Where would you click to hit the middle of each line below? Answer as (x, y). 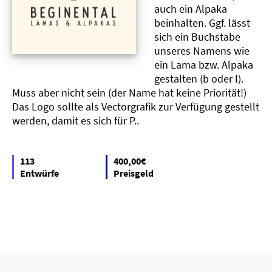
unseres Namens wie (202, 50)
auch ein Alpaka (191, 8)
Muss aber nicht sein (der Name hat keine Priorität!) (129, 92)
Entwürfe (39, 173)
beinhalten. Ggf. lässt (202, 22)
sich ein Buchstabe (197, 36)
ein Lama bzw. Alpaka (204, 64)
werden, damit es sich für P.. (76, 120)
